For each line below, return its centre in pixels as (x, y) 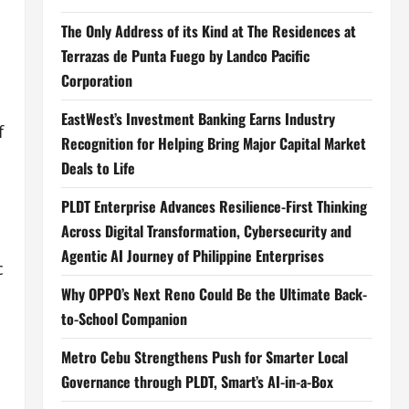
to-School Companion (124, 319)
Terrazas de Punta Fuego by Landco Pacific (185, 56)
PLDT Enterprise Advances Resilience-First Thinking (214, 206)
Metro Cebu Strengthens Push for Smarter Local (204, 357)
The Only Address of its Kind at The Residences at (208, 31)
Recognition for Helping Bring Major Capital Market (213, 143)
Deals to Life (98, 168)
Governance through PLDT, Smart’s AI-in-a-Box (197, 382)
